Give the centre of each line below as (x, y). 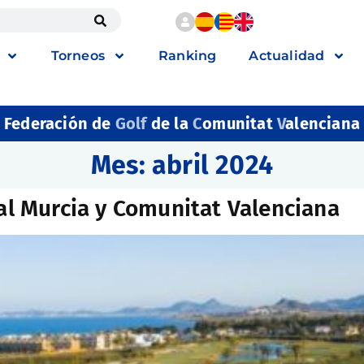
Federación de (59, 123)
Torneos (78, 56)
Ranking (187, 56)
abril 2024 (212, 165)
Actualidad (287, 56)
